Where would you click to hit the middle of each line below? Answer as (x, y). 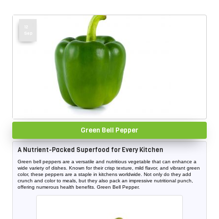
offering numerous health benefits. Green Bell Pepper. (79, 187)
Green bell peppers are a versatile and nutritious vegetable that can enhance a (107, 162)
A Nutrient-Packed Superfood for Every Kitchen (90, 150)
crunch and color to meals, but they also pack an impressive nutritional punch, (105, 181)
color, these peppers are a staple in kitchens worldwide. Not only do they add (104, 175)
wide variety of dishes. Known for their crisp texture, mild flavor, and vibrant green (109, 168)
